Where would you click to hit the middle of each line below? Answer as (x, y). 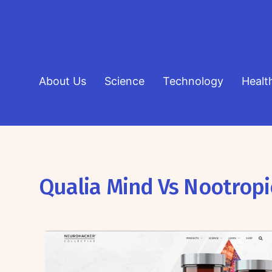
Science (124, 81)
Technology (193, 81)
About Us (62, 81)
